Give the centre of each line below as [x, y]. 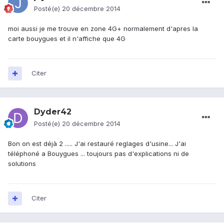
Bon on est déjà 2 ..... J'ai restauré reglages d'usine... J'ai [97, 144]
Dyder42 [53, 112]
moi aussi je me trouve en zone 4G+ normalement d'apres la [103, 29]
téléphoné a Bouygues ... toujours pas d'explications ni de [98, 154]
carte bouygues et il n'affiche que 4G [67, 39]
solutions [22, 164]
